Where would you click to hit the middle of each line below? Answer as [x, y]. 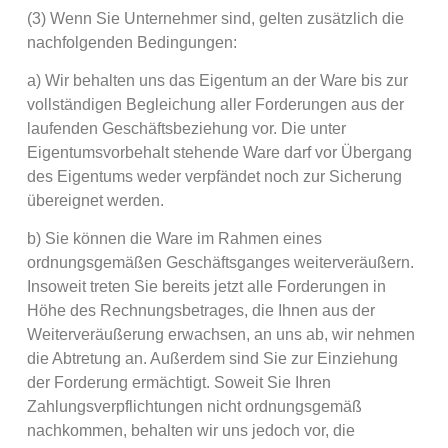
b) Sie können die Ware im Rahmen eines [174, 239]
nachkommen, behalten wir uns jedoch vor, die [190, 431]
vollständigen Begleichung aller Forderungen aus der [215, 105]
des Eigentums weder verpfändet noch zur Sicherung [214, 177]
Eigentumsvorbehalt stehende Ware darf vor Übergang [219, 153]
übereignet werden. [95, 201]
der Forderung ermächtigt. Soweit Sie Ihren [178, 383]
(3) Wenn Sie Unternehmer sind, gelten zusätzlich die [215, 18]
